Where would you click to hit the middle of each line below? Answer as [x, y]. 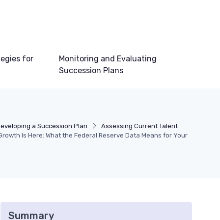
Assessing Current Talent [139, 126]
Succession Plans [91, 70]
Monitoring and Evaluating [108, 59]
